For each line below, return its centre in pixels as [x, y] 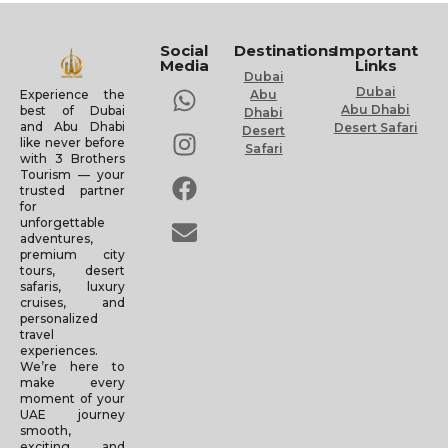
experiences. [59, 350]
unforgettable [62, 222]
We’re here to [72, 366]
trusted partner [72, 190]
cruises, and [72, 302]
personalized [59, 318]
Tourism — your [72, 174]
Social [184, 51]
